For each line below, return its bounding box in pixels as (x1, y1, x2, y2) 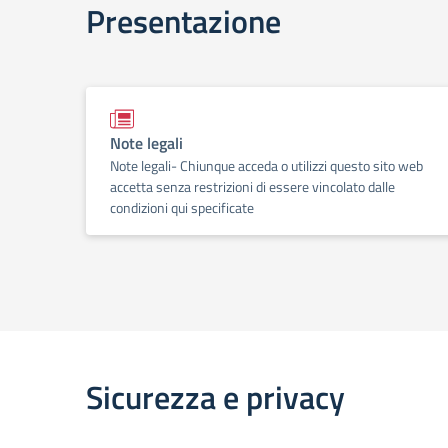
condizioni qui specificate (110, 197, 254, 218)
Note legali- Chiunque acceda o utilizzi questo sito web (110, 155, 423, 176)
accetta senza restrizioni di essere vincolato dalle (110, 176, 395, 197)
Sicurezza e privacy (86, 373, 345, 421)
